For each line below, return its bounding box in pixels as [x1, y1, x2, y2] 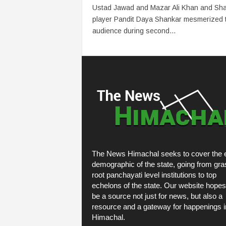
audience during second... [92, 27, 176, 35]
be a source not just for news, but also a [91, 192, 222, 200]
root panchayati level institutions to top [91, 171, 216, 179]
